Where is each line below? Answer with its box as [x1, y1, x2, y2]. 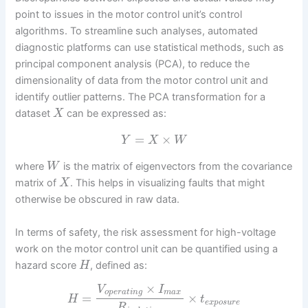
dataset [15, 107, 54, 120]
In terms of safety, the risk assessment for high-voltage [15, 225, 276, 239]
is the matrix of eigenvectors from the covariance [60, 160, 292, 173]
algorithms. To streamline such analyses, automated [15, 25, 258, 37]
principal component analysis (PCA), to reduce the [15, 58, 250, 70]
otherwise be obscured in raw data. [15, 193, 180, 206]
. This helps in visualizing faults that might [69, 177, 265, 190]
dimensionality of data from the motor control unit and [15, 74, 269, 87]
